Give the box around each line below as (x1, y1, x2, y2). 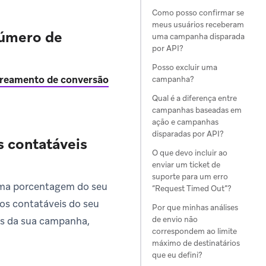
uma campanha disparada (152, 31, 245, 42)
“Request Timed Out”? (152, 183, 232, 194)
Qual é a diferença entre (152, 93, 237, 103)
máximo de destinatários (152, 238, 240, 248)
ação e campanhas (152, 117, 218, 127)
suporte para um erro (152, 172, 228, 182)
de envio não (152, 214, 198, 224)
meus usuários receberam (152, 20, 244, 30)
